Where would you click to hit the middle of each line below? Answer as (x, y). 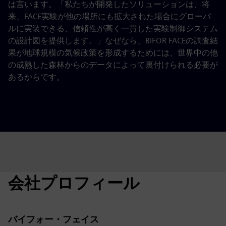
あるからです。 (36, 77)
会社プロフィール (74, 183)
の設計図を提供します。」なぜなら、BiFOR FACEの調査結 (113, 41)
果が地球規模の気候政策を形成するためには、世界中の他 (113, 53)
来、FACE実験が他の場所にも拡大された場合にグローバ (109, 16)
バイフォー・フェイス (53, 219)
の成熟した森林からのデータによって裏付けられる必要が (113, 65)
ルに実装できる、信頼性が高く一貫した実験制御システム (113, 29)
